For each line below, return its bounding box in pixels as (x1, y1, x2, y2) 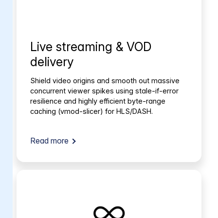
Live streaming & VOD (30, 39, 151, 54)
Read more (30, 135, 69, 145)
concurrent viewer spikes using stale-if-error (30, 86, 179, 95)
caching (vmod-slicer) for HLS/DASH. (30, 107, 153, 115)
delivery (30, 54, 73, 70)
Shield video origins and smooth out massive (30, 76, 180, 85)
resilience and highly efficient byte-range (30, 96, 165, 105)
